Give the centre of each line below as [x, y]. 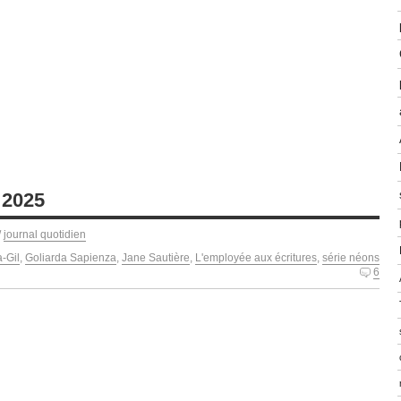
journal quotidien [45, 234]
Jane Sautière [156, 257]
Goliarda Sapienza [71, 257]
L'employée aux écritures [256, 257]
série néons [351, 257]
